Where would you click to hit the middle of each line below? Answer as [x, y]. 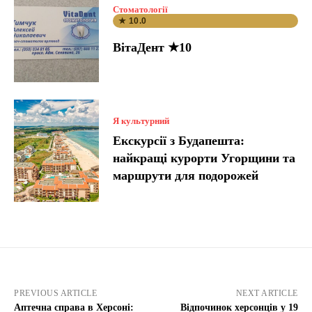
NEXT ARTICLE [267, 293]
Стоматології [141, 10]
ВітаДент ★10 [153, 48]
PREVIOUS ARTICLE [55, 293]
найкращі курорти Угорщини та [204, 158]
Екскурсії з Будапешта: [179, 141]
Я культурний [141, 121]
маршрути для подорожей [186, 176]
